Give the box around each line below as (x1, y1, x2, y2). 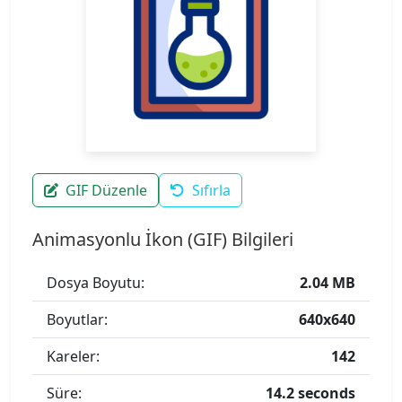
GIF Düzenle (66, 180, 147, 200)
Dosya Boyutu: (47, 273, 144, 293)
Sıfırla (192, 180, 231, 200)
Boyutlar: (47, 310, 108, 329)
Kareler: (47, 346, 100, 366)
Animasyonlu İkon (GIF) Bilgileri (32, 227, 293, 251)
